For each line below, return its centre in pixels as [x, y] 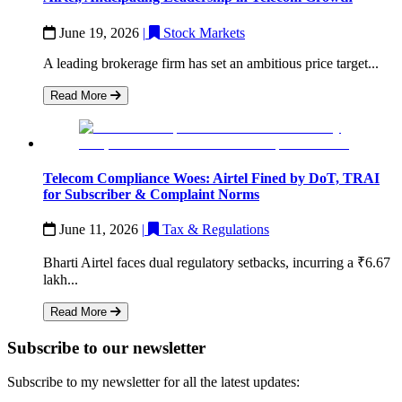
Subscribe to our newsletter [106, 347]
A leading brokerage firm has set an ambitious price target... [211, 63]
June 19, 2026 [101, 32]
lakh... [61, 280]
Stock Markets [204, 32]
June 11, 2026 [100, 230]
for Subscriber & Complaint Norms [151, 194]
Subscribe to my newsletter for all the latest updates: [153, 382]
